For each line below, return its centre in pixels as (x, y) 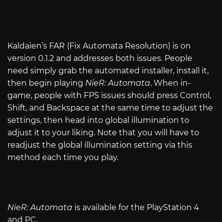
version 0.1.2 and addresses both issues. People (100, 58)
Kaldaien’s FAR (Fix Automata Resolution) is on (99, 46)
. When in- (170, 83)
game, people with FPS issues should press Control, (109, 95)
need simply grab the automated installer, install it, (108, 70)
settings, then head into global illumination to (98, 120)
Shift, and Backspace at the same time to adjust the (110, 108)
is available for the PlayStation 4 (136, 207)
